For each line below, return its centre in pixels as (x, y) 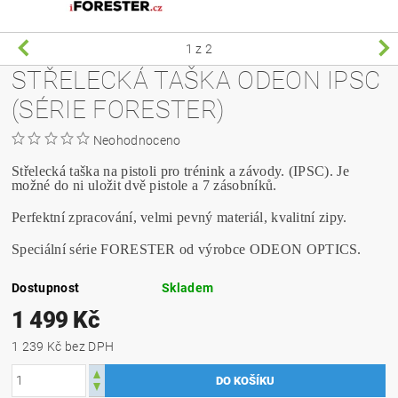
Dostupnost (46, 287)
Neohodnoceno (137, 140)
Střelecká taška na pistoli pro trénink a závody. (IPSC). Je (180, 171)
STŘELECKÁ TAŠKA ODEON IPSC (196, 80)
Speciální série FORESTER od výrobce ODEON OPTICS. (187, 249)
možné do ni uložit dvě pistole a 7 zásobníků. (144, 185)
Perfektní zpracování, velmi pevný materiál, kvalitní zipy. (179, 217)
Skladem (188, 287)
